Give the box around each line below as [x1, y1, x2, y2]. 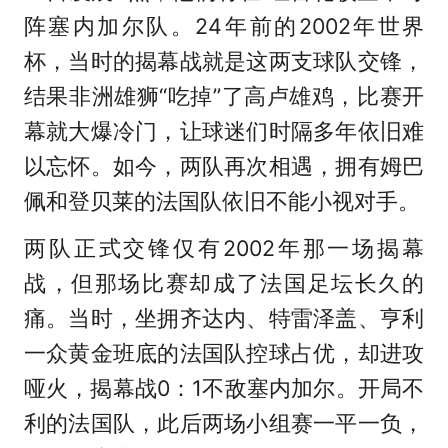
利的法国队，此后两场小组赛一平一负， [23, 410, 425, 437]
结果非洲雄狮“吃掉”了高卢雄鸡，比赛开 [23, 83, 425, 110]
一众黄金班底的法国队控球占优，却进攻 [23, 340, 425, 367]
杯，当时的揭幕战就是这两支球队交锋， [23, 48, 425, 75]
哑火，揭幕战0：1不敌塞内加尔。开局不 [23, 375, 425, 402]
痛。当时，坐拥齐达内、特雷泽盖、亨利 [23, 305, 425, 332]
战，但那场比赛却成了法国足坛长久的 [23, 270, 425, 297]
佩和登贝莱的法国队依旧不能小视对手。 [23, 188, 420, 215]
